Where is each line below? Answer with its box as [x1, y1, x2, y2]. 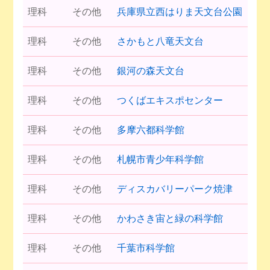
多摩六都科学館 [116, 124, 184, 135]
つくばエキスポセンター [116, 95, 223, 105]
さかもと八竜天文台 [116, 36, 204, 46]
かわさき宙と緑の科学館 [116, 213, 223, 224]
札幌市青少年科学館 [116, 154, 204, 165]
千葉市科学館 [116, 242, 175, 253]
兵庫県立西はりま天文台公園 [116, 6, 242, 17]
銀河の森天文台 [116, 65, 184, 76]
